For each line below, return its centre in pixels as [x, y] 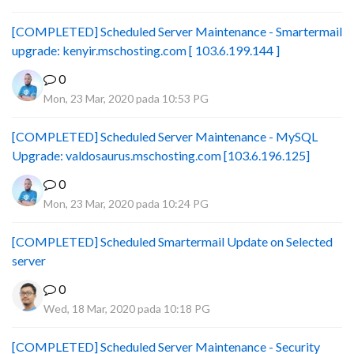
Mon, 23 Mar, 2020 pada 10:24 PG [126, 203]
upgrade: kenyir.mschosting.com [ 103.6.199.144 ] [146, 50]
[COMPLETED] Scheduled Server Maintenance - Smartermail [177, 31]
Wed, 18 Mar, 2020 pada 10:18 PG [127, 309]
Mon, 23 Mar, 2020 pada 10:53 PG [126, 98]
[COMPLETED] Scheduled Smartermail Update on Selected [172, 241]
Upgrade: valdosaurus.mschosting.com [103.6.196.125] [161, 155]
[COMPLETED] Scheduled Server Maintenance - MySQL [165, 136]
